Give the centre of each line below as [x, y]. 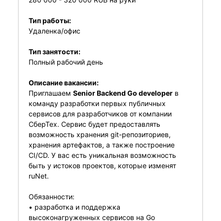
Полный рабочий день [66, 62]
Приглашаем [51, 93]
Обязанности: [51, 197]
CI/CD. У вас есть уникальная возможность [102, 155]
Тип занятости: [54, 52]
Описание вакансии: [63, 83]
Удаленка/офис [54, 31]
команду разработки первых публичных [97, 103]
